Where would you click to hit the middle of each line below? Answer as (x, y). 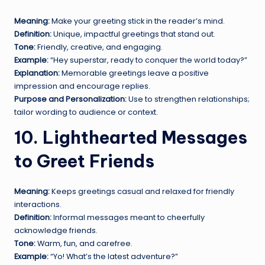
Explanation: (37, 73)
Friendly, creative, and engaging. (99, 47)
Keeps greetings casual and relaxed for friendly (142, 192)
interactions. (38, 205)
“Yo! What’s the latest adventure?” (113, 257)
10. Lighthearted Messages (131, 138)
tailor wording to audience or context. (86, 112)
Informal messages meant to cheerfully (128, 218)
